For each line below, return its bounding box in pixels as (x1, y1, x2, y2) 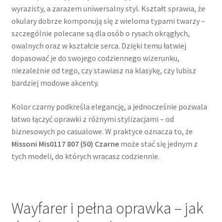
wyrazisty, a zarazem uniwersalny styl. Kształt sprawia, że (11, 3, 205, 13)
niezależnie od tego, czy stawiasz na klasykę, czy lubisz (11, 65, 196, 75)
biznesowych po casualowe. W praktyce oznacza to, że (11, 126, 193, 136)
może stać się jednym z (118, 138, 198, 149)
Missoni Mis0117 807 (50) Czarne (11, 138, 119, 149)
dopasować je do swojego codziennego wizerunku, (11, 53, 179, 63)
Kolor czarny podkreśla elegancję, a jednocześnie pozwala (11, 101, 207, 111)
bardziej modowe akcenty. (11, 77, 99, 88)
